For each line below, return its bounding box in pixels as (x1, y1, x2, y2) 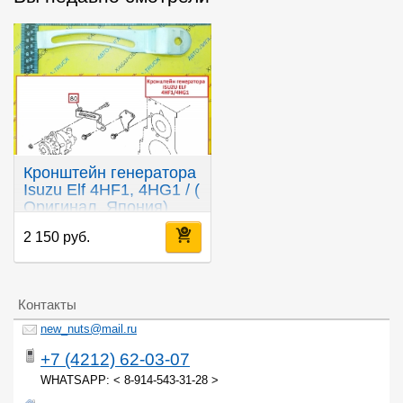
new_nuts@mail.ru (40, 323, 137, 336)
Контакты (18, 297, 76, 313)
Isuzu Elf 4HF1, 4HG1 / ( (23, 181, 200, 200)
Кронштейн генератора (23, 164, 196, 183)
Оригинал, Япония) (23, 198, 168, 217)
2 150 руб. (23, 229, 90, 246)
